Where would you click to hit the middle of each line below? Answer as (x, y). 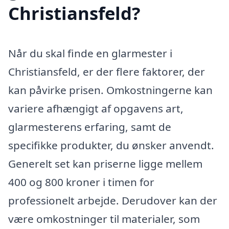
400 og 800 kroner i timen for (81, 182)
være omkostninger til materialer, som (104, 219)
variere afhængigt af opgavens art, (96, 109)
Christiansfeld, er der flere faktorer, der (107, 72)
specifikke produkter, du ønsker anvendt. (111, 145)
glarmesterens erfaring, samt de (90, 127)
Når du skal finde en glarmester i (90, 53)
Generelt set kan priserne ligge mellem (105, 164)
